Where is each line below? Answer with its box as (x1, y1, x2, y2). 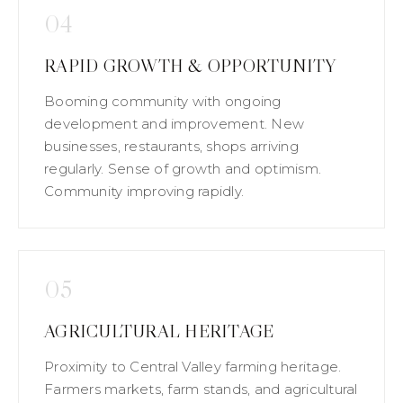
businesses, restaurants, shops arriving (44, 137, 299, 155)
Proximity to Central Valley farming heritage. (44, 357, 342, 375)
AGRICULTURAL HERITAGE (44, 319, 274, 342)
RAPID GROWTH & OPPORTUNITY (44, 54, 336, 76)
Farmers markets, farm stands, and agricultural (44, 380, 358, 398)
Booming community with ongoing (44, 92, 282, 110)
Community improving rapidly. (44, 182, 244, 200)
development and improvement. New (44, 114, 304, 132)
